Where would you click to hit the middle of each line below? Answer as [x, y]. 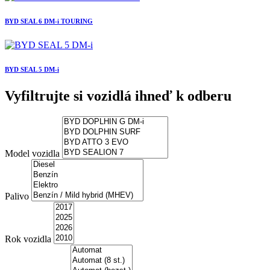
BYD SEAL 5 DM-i [32, 69]
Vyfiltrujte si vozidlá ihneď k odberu [118, 96]
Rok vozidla [28, 239]
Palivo [17, 196]
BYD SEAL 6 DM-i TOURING [49, 21]
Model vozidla [32, 153]
